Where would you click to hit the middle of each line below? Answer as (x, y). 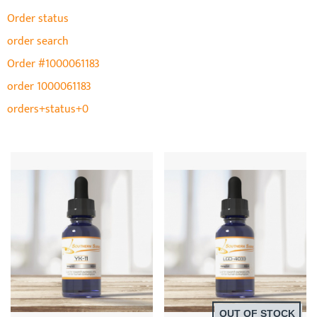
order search (38, 42)
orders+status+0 (48, 110)
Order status (38, 19)
